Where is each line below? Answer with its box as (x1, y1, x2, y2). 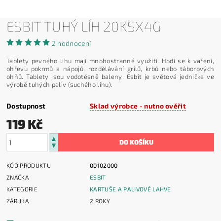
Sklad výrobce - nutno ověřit (90, 101, 186, 110)
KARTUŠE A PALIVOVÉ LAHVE (90, 185, 171, 192)
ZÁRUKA (6, 197, 29, 204)
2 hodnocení (51, 38, 91, 47)
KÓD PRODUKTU (6, 161, 51, 169)
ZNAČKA (6, 173, 29, 181)
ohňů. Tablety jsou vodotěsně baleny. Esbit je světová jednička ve (6, 72, 214, 80)
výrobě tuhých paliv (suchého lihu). (6, 80, 113, 88)
